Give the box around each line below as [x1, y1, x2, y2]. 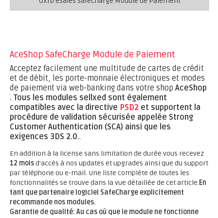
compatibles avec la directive [10, 103, 120, 112]
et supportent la [139, 103, 200, 112]
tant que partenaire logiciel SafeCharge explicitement [10, 188, 184, 197]
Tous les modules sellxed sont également [14, 93, 167, 103]
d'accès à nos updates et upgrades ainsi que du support [34, 159, 208, 167]
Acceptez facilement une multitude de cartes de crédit [10, 64, 204, 73]
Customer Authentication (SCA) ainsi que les [10, 122, 171, 132]
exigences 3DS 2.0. [10, 132, 79, 142]
